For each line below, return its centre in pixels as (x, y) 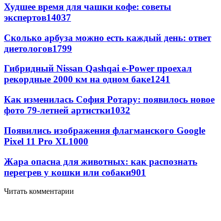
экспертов (25, 17)
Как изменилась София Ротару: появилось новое (109, 100)
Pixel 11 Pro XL (36, 141)
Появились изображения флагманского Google (105, 130)
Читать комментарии (39, 191)
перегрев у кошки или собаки (68, 172)
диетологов (28, 48)
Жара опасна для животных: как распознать (101, 161)
